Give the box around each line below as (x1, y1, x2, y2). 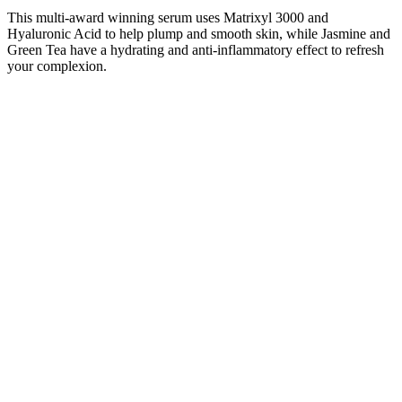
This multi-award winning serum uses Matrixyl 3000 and (7, 10, 328, 26)
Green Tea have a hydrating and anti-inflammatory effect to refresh (7, 42, 384, 58)
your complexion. (7, 58, 107, 74)
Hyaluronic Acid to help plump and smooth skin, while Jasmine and (7, 26, 390, 42)
